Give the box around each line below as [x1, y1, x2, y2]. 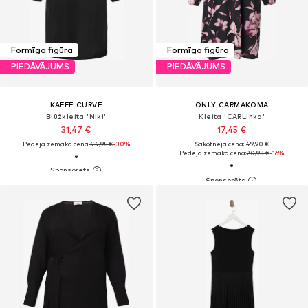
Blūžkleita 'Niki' [45, 111, 107, 120]
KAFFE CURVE [49, 100, 102, 109]
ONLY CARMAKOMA [195, 100, 269, 109]
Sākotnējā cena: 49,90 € [195, 140, 269, 148]
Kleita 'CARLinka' [199, 111, 265, 120]
